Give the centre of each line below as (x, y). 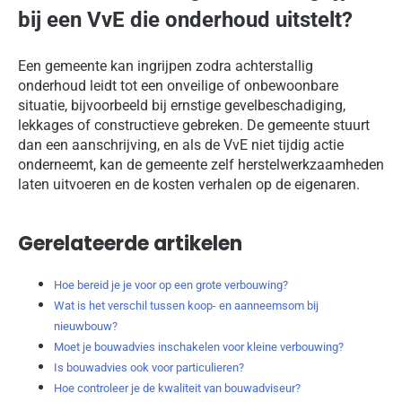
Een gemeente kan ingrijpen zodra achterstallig (166, 66)
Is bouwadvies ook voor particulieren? (149, 367)
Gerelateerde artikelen (130, 244)
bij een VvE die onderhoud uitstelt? (185, 20)
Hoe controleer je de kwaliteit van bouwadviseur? (177, 388)
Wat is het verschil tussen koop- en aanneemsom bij (186, 305)
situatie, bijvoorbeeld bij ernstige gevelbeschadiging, (182, 106)
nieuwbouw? (86, 326)
